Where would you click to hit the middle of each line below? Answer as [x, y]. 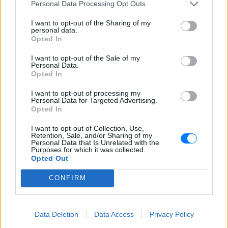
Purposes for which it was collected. [88, 149]
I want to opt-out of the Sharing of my [91, 23]
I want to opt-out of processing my [86, 93]
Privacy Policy [172, 214]
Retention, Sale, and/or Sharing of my [92, 135]
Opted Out [50, 158]
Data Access [114, 214]
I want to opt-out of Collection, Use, [88, 128]
